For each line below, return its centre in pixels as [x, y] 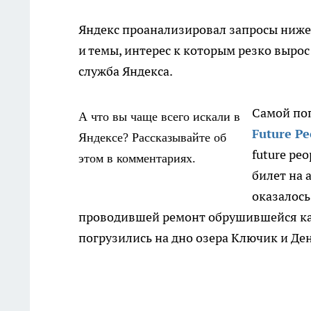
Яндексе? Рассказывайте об [152, 137]
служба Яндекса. [126, 71]
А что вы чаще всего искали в [159, 117]
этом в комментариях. [137, 158]
